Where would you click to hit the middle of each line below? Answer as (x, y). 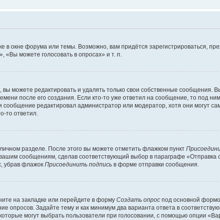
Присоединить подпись (78, 164)
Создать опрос (138, 200)
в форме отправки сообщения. (155, 164)
